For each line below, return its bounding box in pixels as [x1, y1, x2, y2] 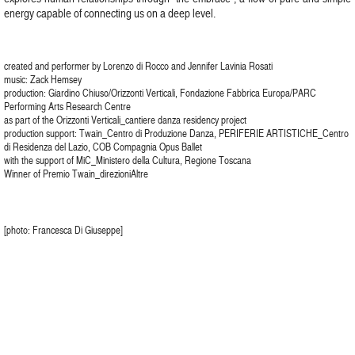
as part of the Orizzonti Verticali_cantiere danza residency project [4, 113, 246, 127]
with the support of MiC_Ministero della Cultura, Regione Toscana [4, 153, 251, 167]
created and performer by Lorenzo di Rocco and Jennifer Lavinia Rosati [4, 59, 273, 73]
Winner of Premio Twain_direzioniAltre [4, 166, 148, 181]
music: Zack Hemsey [4, 72, 82, 86]
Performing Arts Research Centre [4, 99, 131, 113]
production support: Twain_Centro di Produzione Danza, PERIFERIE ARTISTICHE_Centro [4, 126, 349, 140]
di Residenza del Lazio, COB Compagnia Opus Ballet [4, 139, 202, 154]
